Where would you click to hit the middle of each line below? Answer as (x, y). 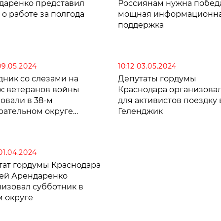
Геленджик (140, 111)
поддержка (141, 25)
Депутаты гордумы (157, 78)
